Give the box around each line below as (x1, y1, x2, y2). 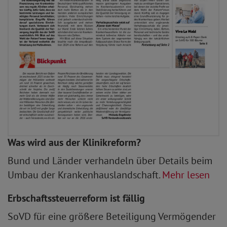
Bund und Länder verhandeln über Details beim (8, 154, 212, 168)
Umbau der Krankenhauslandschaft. (8, 168, 162, 182)
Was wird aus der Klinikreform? (8, 136, 141, 149)
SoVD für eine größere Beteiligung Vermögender (8, 210, 216, 223)
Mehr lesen (162, 168, 210, 182)
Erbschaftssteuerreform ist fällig (8, 192, 145, 205)
